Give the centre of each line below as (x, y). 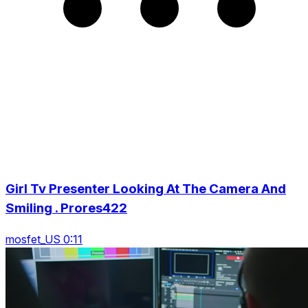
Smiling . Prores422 (66, 208)
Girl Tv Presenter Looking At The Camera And (146, 188)
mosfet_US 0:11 (44, 239)
